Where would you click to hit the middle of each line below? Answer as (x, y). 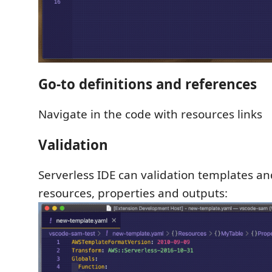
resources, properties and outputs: (133, 193)
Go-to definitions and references (148, 84)
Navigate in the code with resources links (150, 114)
